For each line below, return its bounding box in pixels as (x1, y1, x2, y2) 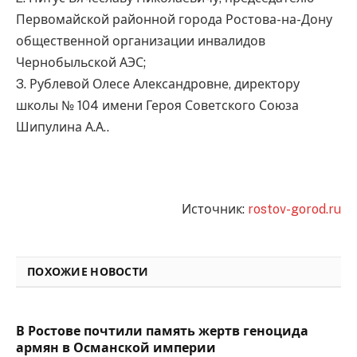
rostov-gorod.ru (248, 202, 341, 218)
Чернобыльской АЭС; (16, 55, 146, 71)
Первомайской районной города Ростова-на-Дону (16, 12, 332, 28)
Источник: (182, 202, 248, 218)
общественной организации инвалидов (16, 33, 265, 49)
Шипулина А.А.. (16, 120, 109, 135)
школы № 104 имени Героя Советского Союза (16, 98, 299, 114)
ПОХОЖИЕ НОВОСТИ (27, 265, 149, 279)
